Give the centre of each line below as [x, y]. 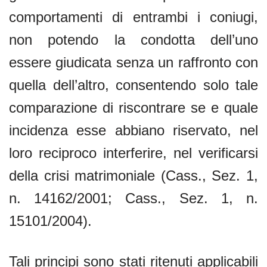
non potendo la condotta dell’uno [133, 39]
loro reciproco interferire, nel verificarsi [133, 153]
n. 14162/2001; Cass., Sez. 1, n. [133, 198]
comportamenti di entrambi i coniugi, [133, 17]
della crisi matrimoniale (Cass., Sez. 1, [133, 175]
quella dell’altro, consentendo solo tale [133, 85]
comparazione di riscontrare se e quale [133, 107]
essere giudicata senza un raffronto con [133, 62]
